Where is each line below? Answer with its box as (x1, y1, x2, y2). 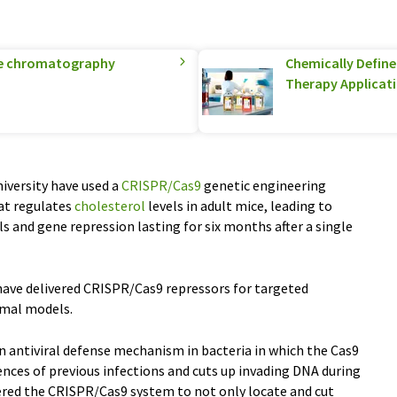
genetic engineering (201, 176, 326, 194)
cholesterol (74, 197, 145, 214)
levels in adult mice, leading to (145, 197, 332, 214)
